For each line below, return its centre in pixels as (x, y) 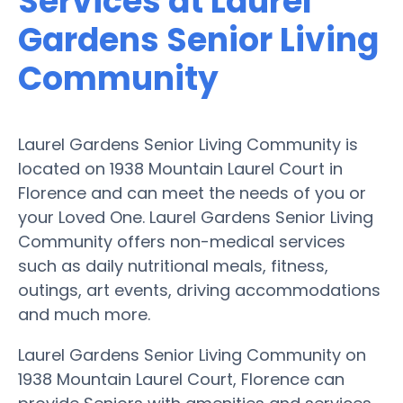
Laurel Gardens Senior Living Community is (188, 144)
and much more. (84, 314)
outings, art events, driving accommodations (199, 290)
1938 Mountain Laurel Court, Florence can (181, 379)
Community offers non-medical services (182, 241)
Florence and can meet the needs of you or (192, 193)
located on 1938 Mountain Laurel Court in (180, 168)
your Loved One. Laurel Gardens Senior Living (196, 217)
